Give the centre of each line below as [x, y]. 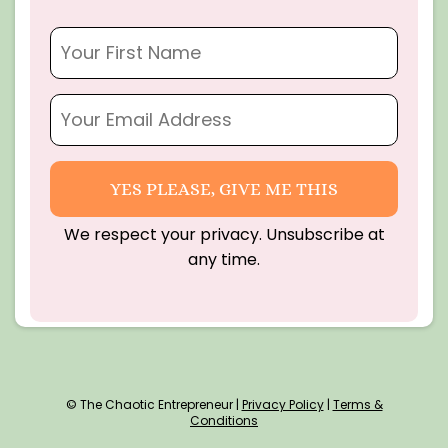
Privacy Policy [282, 404]
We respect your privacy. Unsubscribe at [224, 234]
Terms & [357, 404]
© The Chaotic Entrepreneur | [153, 404]
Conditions [224, 420]
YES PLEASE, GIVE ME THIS [224, 188]
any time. [224, 259]
